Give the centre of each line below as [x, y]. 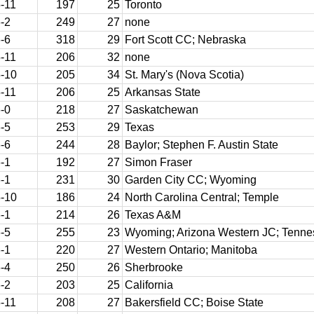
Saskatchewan [162, 110]
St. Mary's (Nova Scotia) [184, 75]
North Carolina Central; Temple [202, 197]
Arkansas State [163, 92]
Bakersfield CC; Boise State [194, 302]
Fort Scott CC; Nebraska [185, 40]
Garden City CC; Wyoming [191, 180]
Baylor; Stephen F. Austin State [202, 145]
